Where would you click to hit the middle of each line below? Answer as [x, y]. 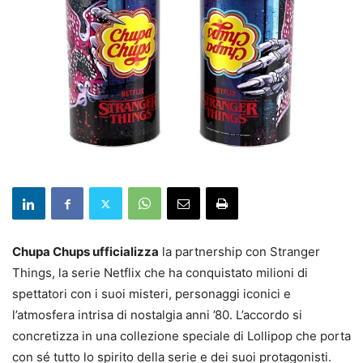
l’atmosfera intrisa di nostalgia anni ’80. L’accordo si [157, 315]
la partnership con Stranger [239, 252]
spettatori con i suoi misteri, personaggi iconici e [152, 294]
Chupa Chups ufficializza [85, 252]
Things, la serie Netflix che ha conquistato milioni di [160, 273]
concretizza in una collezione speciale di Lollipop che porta [181, 336]
